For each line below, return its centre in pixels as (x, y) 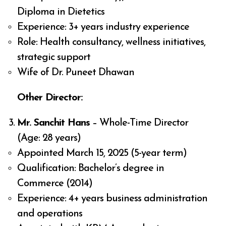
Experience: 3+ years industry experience (103, 27)
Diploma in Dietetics (61, 12)
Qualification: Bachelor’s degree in (91, 169)
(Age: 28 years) (49, 138)
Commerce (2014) (55, 184)
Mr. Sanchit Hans (54, 123)
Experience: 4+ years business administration (112, 199)
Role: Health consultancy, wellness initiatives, (111, 43)
